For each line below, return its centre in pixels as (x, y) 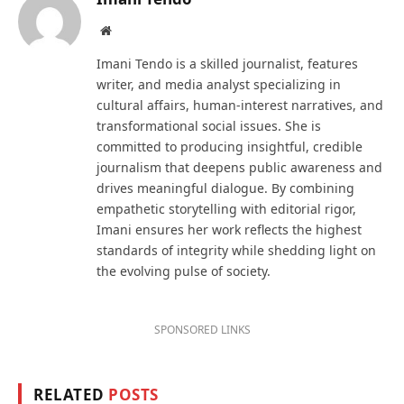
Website (130, 30)
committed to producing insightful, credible (230, 147)
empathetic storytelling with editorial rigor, (226, 209)
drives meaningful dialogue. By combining (225, 188)
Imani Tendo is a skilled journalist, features (227, 64)
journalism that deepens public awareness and (239, 168)
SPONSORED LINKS (202, 330)
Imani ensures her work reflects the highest (229, 230)
